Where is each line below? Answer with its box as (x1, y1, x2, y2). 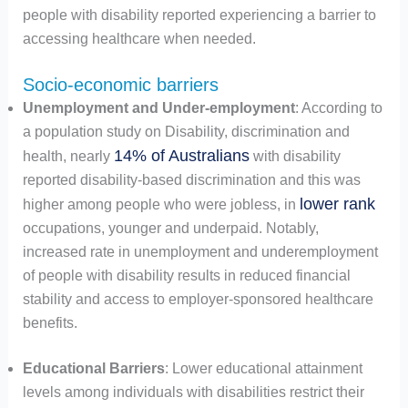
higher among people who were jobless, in (22, 197, 300, 213)
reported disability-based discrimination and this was (22, 172, 361, 189)
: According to (294, 100, 382, 117)
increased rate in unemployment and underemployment (22, 244, 378, 260)
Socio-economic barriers (22, 75, 219, 96)
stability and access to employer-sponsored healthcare (22, 291, 373, 308)
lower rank (299, 195, 375, 214)
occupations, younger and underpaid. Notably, (22, 220, 319, 237)
